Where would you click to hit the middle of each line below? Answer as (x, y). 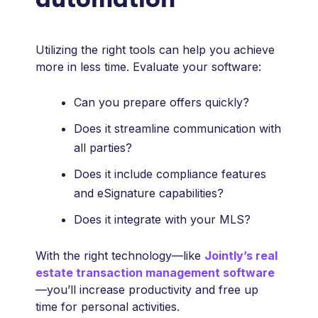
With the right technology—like (120, 256)
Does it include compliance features (170, 174)
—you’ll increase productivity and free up (147, 290)
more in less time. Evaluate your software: (149, 67)
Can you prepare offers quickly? (162, 103)
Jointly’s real (241, 256)
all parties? (103, 148)
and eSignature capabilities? (149, 193)
